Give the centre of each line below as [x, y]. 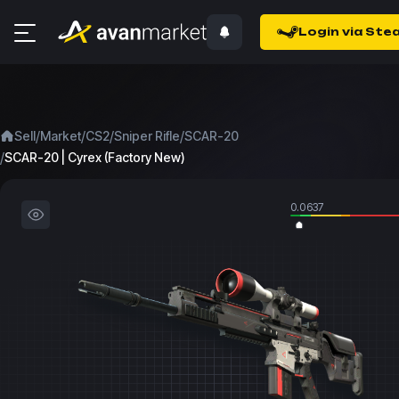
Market [61, 136]
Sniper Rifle [147, 136]
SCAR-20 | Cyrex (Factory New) [95, 157]
